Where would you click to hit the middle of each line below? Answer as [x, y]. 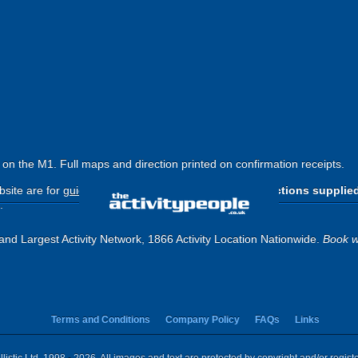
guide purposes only [114, 190]
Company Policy [202, 320]
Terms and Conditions [100, 320]
